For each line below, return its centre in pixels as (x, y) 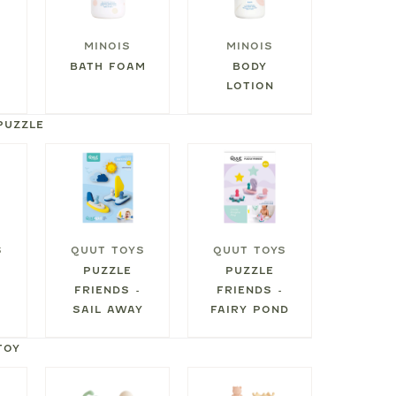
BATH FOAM (107, 66)
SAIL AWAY (107, 309)
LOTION (250, 85)
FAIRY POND (250, 309)
